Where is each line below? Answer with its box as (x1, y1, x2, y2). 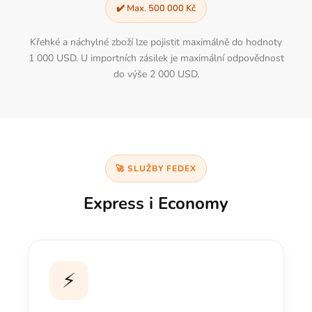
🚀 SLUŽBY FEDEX (116, 163, 196, 174)
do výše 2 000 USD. (113, 68, 199, 81)
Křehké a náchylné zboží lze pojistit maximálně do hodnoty (30, 36, 282, 49)
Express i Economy (84, 192, 228, 214)
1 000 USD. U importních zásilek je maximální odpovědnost (28, 52, 284, 65)
